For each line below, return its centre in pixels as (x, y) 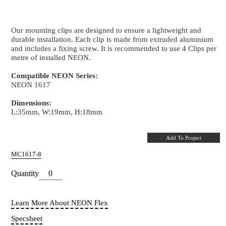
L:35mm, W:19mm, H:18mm (71, 196)
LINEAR (18, 220)
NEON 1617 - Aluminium (73, 42)
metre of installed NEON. (63, 128)
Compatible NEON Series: (68, 151)
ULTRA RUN (120, 220)
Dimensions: (39, 185)
